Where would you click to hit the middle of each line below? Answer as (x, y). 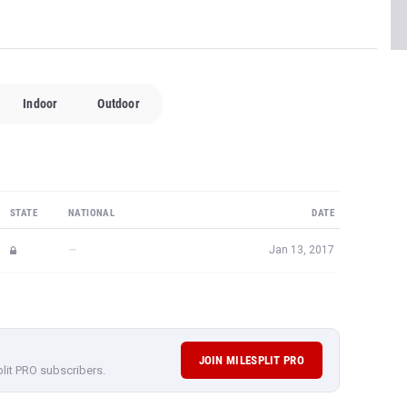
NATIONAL (92, 213)
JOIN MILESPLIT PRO (251, 360)
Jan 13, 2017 (302, 250)
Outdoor (119, 104)
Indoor (40, 104)
